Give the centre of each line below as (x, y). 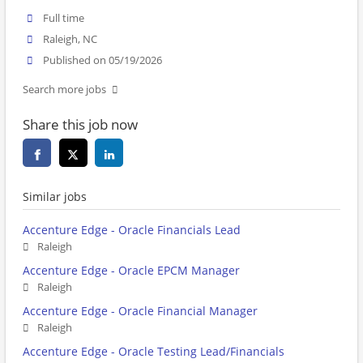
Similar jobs (55, 197)
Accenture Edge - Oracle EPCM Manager (131, 271)
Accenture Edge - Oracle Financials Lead (132, 230)
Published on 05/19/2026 (103, 61)
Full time (64, 18)
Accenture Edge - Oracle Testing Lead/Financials (154, 352)
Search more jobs (64, 90)
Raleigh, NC (70, 40)
